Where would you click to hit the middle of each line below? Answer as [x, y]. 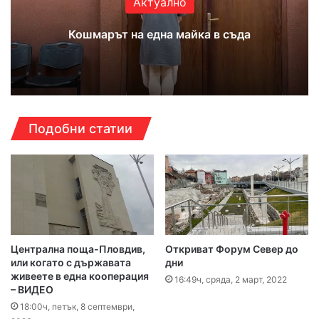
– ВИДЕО [32, 290]
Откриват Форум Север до [232, 249]
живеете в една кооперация [80, 276]
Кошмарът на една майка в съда [159, 34]
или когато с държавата [71, 263]
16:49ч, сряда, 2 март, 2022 [231, 280]
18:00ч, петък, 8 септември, [77, 307]
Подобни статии [80, 129]
